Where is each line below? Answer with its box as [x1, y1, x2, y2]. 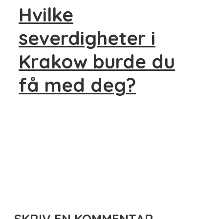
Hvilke [19, 2, 73, 26]
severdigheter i [19, 26, 155, 50]
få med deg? [19, 73, 136, 97]
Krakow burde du [19, 49, 175, 73]
